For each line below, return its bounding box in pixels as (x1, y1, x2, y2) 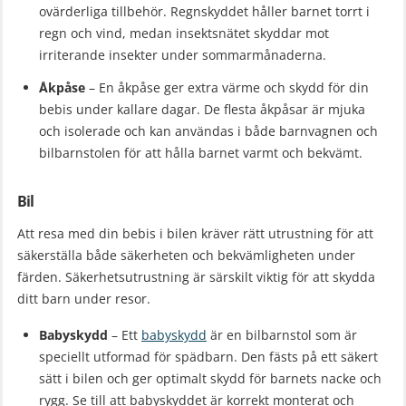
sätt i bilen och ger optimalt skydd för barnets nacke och (39, 369, 382, 387)
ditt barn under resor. (17, 289, 150, 307)
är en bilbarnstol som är (207, 325, 357, 343)
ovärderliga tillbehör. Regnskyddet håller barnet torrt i (39, 3, 370, 21)
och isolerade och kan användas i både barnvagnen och (39, 121, 378, 140)
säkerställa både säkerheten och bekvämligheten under (17, 246, 355, 264)
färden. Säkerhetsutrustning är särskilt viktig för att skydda (17, 267, 375, 285)
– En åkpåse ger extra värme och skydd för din (85, 78, 369, 96)
